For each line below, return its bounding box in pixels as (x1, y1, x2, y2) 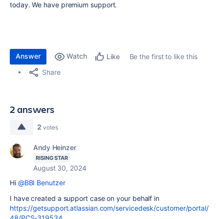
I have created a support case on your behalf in (10, 194, 160, 202)
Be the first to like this (129, 52, 197, 61)
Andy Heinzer (33, 143, 76, 152)
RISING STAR (36, 154, 68, 161)
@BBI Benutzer (18, 178, 66, 187)
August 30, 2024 (33, 164, 87, 172)
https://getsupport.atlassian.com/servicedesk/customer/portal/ (10, 204, 209, 212)
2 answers (10, 103, 55, 116)
